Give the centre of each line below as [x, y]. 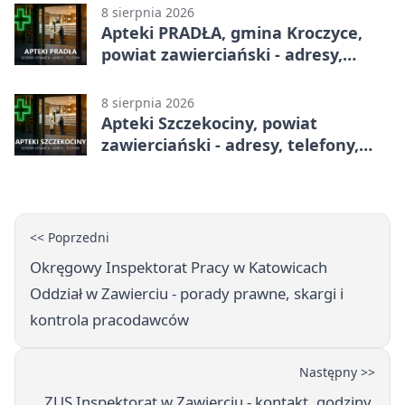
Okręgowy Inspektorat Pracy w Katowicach [179, 268]
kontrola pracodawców [109, 320]
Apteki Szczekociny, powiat [209, 123]
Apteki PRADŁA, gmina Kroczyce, [232, 33]
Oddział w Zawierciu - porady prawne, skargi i [187, 294]
